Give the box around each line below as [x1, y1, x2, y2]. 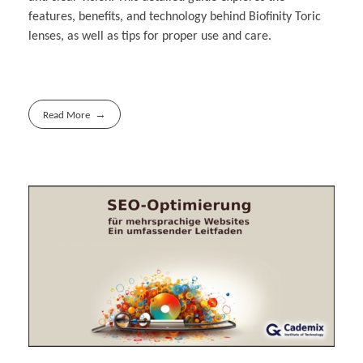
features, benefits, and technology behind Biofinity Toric [28, 10, 321, 23]
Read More [43, 109, 91, 121]
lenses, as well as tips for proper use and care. [28, 29, 271, 43]
